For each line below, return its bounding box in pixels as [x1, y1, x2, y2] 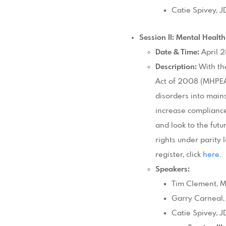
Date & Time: [155, 48, 201, 56]
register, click [155, 150, 203, 159]
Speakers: [155, 165, 190, 174]
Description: [155, 63, 199, 71]
